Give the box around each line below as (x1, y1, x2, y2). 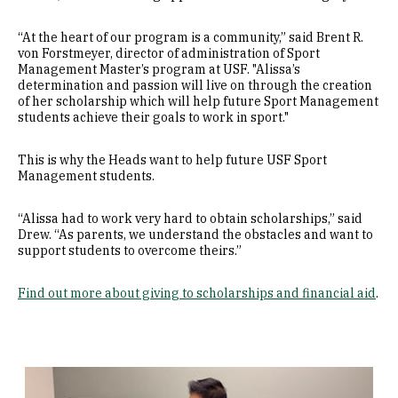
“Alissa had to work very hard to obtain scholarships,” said (18, 210, 362, 227)
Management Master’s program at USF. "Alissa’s (18, 60, 300, 77)
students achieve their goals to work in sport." (18, 108, 291, 125)
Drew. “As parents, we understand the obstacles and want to (18, 226, 373, 243)
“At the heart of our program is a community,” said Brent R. (18, 28, 363, 45)
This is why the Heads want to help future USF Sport (18, 151, 327, 168)
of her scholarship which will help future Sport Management (18, 92, 378, 109)
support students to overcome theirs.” (18, 242, 242, 259)
